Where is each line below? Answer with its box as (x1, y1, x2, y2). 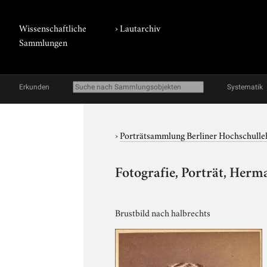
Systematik (227, 83, 263, 91)
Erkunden (19, 83, 49, 91)
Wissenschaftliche (19, 21, 86, 34)
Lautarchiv (120, 21, 161, 34)
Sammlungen (19, 35, 67, 48)
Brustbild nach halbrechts (115, 205, 211, 219)
